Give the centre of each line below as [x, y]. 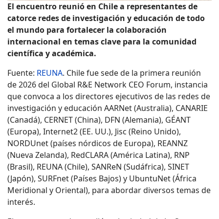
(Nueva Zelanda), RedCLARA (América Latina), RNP [99, 155]
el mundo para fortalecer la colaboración [87, 30]
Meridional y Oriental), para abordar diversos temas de [109, 190]
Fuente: [22, 73]
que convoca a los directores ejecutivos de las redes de [109, 97]
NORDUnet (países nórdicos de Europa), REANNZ [98, 143]
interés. [21, 202]
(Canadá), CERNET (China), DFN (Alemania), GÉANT [99, 120]
